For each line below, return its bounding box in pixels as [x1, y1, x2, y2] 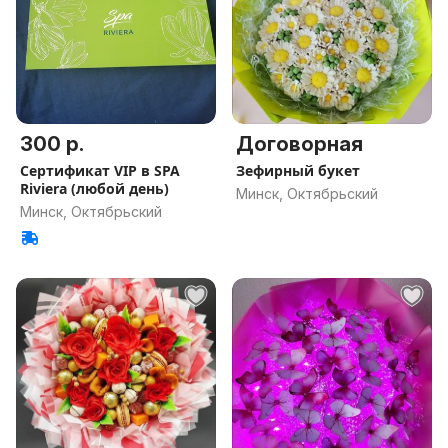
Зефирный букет [236, 161, 360, 180]
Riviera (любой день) [20, 179, 169, 198]
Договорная [236, 132, 363, 156]
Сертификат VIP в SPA [20, 161, 180, 180]
